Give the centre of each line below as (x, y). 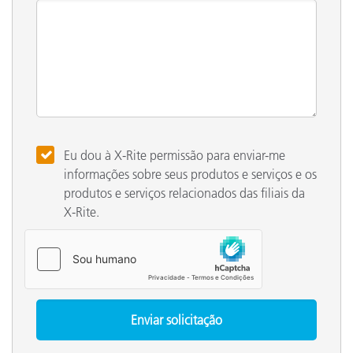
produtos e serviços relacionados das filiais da (184, 193)
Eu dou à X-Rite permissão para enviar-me (175, 155)
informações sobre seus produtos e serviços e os (190, 174)
